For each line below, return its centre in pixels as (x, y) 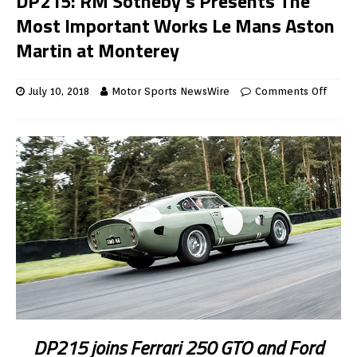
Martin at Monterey (98, 51)
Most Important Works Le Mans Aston (175, 26)
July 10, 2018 (59, 92)
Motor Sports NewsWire (171, 92)
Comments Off (291, 92)
